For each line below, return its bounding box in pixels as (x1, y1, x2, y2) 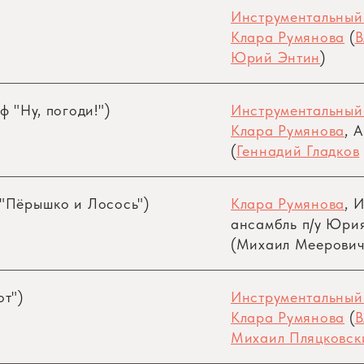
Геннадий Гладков (236, 142, 360, 159)
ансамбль (231, 215, 302, 232)
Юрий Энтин (231, 49, 321, 66)
